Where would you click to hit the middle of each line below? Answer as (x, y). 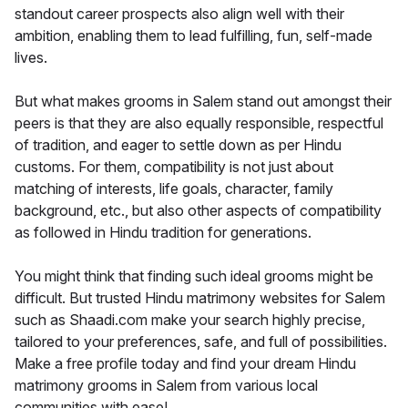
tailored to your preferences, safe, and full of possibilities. (201, 341)
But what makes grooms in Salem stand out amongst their (203, 101)
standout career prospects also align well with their (179, 13)
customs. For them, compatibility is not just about (174, 166)
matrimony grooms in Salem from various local (166, 385)
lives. (31, 57)
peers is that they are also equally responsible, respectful (199, 122)
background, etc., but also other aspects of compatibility (198, 210)
